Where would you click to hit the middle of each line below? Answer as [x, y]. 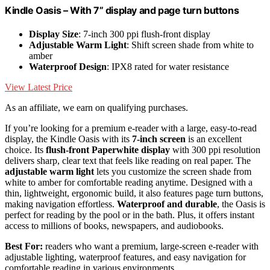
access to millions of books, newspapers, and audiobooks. [114, 226]
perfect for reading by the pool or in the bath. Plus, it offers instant [130, 215]
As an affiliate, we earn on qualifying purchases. [96, 108]
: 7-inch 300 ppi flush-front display [144, 34]
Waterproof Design [68, 67]
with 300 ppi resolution [215, 150]
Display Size [54, 34]
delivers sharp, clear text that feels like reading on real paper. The [128, 161]
